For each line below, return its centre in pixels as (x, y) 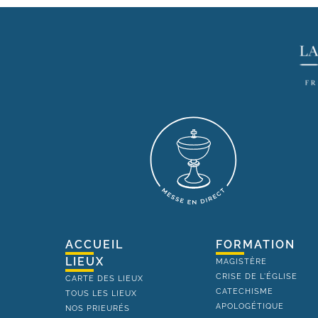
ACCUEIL (94, 244)
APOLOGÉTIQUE (250, 306)
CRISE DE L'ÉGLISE (257, 276)
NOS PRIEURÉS (98, 308)
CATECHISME (245, 291)
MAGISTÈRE (242, 261)
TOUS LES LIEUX (101, 293)
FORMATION (256, 244)
